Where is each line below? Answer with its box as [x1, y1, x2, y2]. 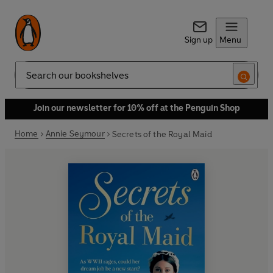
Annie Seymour [45, 129, 105, 139]
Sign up [184, 35, 213, 45]
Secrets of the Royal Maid [112, 129, 212, 140]
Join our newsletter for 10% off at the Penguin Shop [33, 103, 240, 113]
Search [15, 74, 41, 85]
